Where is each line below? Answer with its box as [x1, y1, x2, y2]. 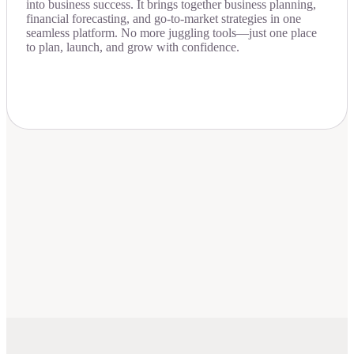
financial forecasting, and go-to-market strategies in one [26, 11, 301, 25]
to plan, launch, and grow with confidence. [26, 40, 239, 54]
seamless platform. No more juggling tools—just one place [26, 25, 317, 40]
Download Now [64, 70, 151, 84]
